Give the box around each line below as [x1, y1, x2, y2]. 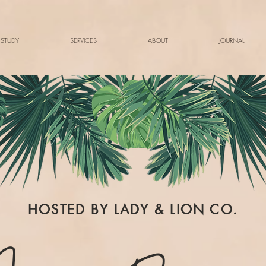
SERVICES [70, 36, 97, 45]
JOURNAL [218, 36, 245, 45]
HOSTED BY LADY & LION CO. [28, 201, 238, 218]
